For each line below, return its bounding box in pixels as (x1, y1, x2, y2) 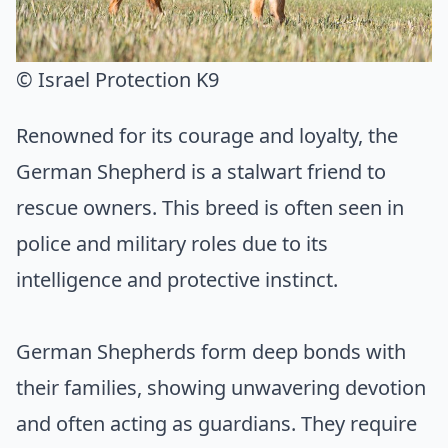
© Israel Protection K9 (16, 66, 219, 94)
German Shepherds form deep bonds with (16, 338, 406, 366)
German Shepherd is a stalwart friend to (16, 158, 386, 186)
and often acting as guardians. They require (16, 410, 417, 438)
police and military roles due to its (16, 230, 328, 258)
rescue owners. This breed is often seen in (16, 194, 404, 222)
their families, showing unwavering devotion (16, 374, 426, 402)
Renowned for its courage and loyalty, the (16, 122, 398, 150)
